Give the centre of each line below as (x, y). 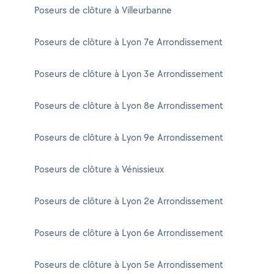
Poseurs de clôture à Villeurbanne (103, 10)
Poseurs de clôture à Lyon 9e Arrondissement (129, 137)
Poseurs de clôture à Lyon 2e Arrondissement (129, 201)
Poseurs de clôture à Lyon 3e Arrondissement (129, 74)
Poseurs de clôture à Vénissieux (99, 169)
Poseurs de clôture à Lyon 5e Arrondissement (129, 265)
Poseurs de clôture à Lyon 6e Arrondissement (129, 233)
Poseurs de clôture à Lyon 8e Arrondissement (129, 106)
